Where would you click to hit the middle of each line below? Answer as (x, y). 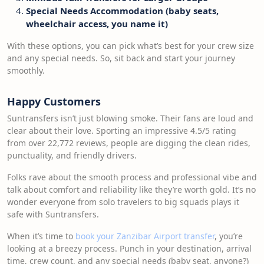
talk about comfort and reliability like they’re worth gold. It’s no (131, 189)
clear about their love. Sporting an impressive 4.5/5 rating (122, 131)
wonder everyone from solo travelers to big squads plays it (123, 202)
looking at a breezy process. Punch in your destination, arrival (129, 248)
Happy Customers (54, 101)
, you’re (229, 236)
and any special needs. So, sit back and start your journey (121, 58)
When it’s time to (41, 236)
